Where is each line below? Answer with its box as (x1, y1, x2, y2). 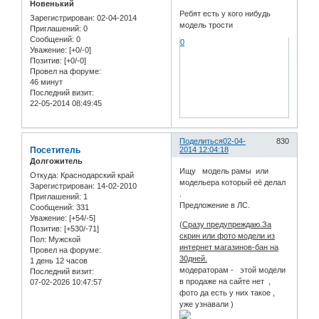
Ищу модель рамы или (179, 166, 269, 175)
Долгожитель (30, 157, 83, 166)
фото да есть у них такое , (179, 288, 276, 297)
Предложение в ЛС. (179, 200, 251, 209)
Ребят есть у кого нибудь (179, 9, 271, 18)
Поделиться (179, 137, 224, 146)
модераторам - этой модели (179, 265, 286, 274)
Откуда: (30, 170, 58, 179)
